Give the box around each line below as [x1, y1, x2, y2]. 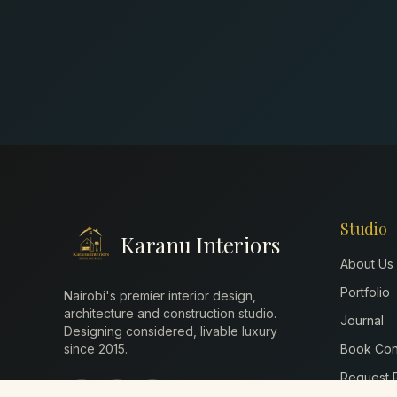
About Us [340, 256, 393, 271]
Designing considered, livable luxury [64, 323, 277, 339]
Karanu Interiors [121, 230, 281, 259]
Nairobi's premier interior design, [64, 288, 256, 303]
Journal [340, 313, 384, 328]
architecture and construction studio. [64, 306, 276, 321]
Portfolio [340, 284, 390, 300]
